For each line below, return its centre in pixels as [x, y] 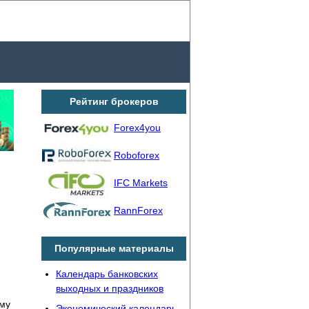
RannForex [138, 210]
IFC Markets [141, 182]
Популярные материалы [114, 248]
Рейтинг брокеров [114, 101]
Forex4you [137, 127]
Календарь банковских [107, 274]
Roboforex [137, 155]
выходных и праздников [110, 288]
